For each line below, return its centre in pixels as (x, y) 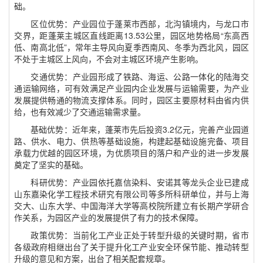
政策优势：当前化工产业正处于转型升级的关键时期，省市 (140, 235)
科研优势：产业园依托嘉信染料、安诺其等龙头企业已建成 (140, 182)
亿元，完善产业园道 (212, 129)
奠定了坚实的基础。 (51, 164)
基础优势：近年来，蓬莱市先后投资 (97, 129)
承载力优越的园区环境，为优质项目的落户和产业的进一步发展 (131, 152)
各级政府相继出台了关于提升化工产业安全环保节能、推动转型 (131, 246)
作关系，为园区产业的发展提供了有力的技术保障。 (109, 217)
